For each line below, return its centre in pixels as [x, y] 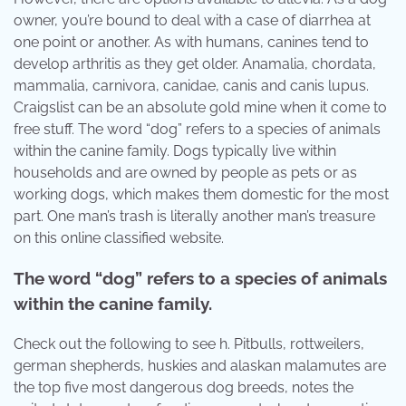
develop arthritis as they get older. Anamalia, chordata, [195, 63]
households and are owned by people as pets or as [185, 172]
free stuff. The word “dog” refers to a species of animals [197, 129]
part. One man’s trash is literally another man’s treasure [194, 216]
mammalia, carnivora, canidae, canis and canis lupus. [191, 85]
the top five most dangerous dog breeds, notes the [184, 387]
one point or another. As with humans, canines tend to [191, 42]
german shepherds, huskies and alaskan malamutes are [200, 365]
